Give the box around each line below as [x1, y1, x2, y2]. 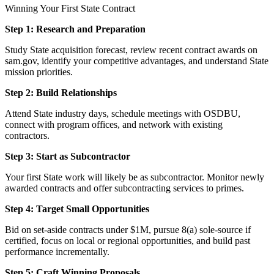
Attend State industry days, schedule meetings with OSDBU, [5, 108, 240, 119]
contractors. [5, 130, 50, 141]
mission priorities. [5, 66, 73, 77]
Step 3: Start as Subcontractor [5, 150, 130, 161]
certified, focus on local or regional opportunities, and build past [5, 235, 250, 246]
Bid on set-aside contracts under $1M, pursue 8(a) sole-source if [5, 224, 251, 235]
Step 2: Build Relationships [5, 87, 117, 98]
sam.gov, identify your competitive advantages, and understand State [5, 55, 268, 66]
